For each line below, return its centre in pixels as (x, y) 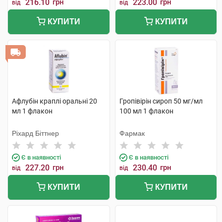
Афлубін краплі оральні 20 (55, 101)
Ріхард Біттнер (35, 133)
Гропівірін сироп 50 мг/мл (161, 101)
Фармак (132, 133)
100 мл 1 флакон (146, 111)
